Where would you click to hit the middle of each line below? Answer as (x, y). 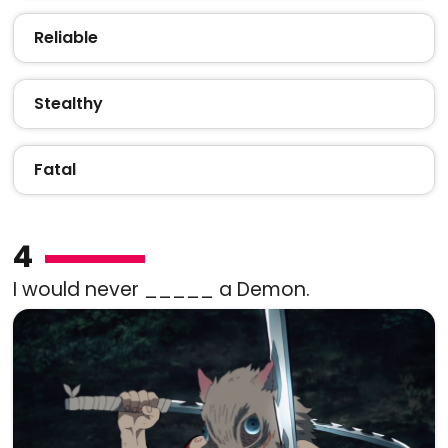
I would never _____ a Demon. (161, 289)
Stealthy (68, 103)
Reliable (65, 37)
